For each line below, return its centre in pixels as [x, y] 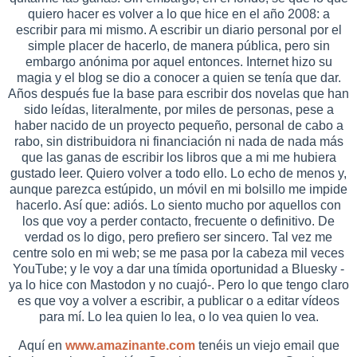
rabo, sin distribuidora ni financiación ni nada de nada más [178, 141]
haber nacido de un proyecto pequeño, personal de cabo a [178, 125]
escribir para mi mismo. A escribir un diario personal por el [178, 29]
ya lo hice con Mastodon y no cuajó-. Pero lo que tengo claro [178, 284]
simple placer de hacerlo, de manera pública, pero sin [178, 45]
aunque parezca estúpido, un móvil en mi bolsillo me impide [178, 189]
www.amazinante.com [130, 345]
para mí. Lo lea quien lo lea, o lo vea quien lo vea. [178, 316]
